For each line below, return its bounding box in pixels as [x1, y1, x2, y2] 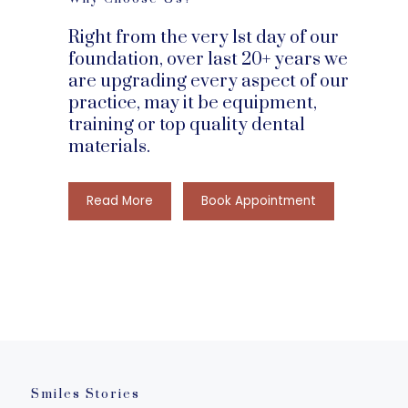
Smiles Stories [30, 385, 140, 403]
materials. [67, 135, 150, 158]
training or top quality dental [67, 113, 305, 137]
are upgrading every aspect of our [67, 69, 349, 93]
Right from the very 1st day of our [67, 25, 339, 49]
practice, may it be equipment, [67, 91, 317, 115]
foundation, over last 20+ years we [67, 47, 348, 71]
